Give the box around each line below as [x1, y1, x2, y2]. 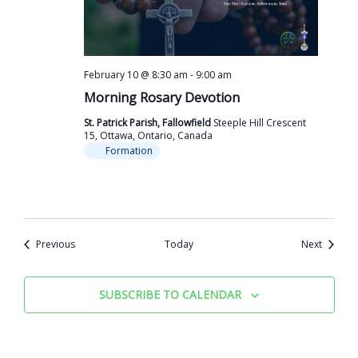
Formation [105, 143, 153, 157]
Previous [35, 237, 75, 251]
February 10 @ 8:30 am [83, 67, 188, 82]
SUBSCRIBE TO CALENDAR [99, 286, 241, 302]
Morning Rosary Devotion [83, 88, 240, 106]
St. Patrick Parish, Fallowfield [83, 115, 213, 129]
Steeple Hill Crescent [213, 115, 306, 129]
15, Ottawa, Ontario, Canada [83, 128, 213, 142]
